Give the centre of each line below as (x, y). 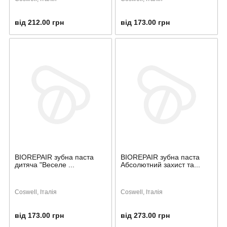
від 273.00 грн (145, 215)
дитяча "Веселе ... (45, 164)
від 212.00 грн (39, 22)
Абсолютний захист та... (160, 164)
